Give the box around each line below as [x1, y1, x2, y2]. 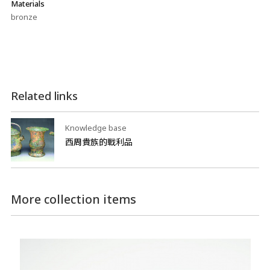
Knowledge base [64, 122, 127, 133]
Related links [10, 89, 78, 103]
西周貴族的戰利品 [64, 136, 133, 148]
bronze [10, 11, 37, 22]
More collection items [10, 191, 136, 207]
